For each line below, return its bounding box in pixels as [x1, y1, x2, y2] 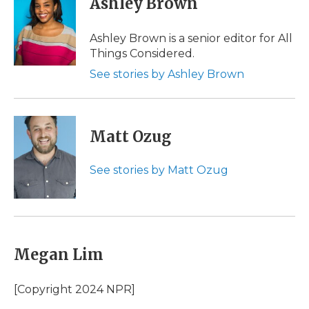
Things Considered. [90, 47, 195, 60]
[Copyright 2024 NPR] [14, 283, 135, 296]
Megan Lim [14, 245, 103, 264]
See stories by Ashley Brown [90, 68, 244, 81]
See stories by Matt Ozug [90, 163, 228, 177]
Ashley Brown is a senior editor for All [90, 32, 292, 45]
